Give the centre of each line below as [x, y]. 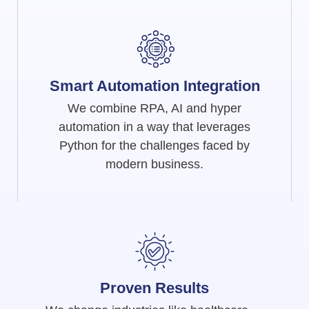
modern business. [154, 164]
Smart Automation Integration [154, 86]
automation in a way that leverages [154, 127]
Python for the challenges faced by [154, 145]
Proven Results [154, 288]
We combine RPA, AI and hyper [154, 108]
